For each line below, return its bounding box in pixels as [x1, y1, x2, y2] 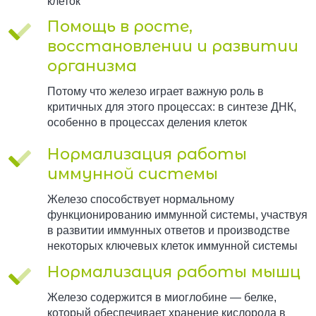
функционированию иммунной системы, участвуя [47, 208, 308, 221]
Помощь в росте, [47, 17, 193, 37]
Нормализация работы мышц [47, 262, 300, 281]
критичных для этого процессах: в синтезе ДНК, [47, 101, 296, 114]
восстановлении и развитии [47, 37, 298, 56]
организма [47, 56, 137, 76]
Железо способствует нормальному [47, 193, 234, 205]
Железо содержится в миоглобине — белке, [47, 291, 276, 303]
